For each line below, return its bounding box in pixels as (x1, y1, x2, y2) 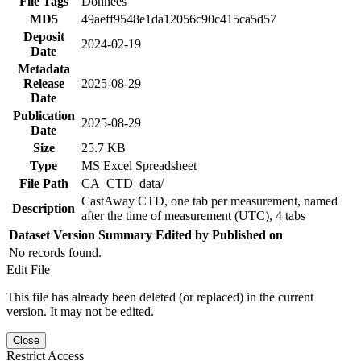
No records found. (9, 245, 102, 259)
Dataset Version (9, 227, 95, 242)
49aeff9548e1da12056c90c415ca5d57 (81, 11, 276, 26)
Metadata (17, 61, 70, 76)
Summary (98, 227, 152, 242)
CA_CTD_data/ (81, 176, 164, 190)
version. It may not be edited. (6, 304, 154, 318)
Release (23, 76, 64, 90)
